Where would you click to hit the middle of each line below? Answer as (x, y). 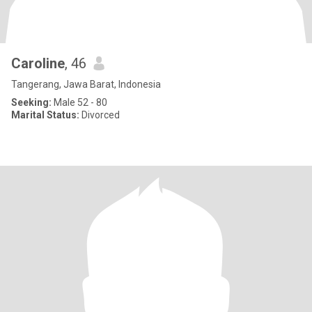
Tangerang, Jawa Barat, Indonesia (86, 84)
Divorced (100, 115)
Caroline (38, 63)
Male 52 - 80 (79, 102)
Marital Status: (45, 115)
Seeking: (31, 102)
